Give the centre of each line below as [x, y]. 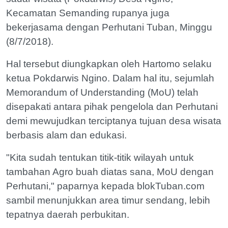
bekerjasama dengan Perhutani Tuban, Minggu [109, 27]
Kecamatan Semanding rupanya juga [88, 13]
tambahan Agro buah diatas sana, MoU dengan [110, 172]
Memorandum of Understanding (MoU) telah [102, 92]
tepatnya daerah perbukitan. [68, 215]
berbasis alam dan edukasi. [66, 135]
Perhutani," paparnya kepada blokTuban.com [105, 186]
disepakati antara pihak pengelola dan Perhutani [112, 107]
